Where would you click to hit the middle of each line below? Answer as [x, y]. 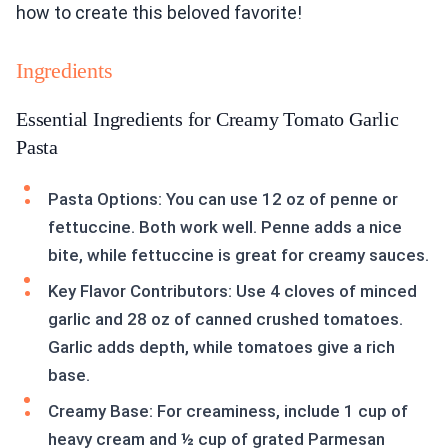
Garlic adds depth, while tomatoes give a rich [221, 347]
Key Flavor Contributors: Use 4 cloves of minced [232, 291]
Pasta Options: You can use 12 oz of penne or [223, 199]
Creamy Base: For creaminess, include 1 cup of [228, 411]
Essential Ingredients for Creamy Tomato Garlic [207, 119]
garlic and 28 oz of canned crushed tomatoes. [225, 319]
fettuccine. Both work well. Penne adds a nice [225, 227]
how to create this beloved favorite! [159, 12]
